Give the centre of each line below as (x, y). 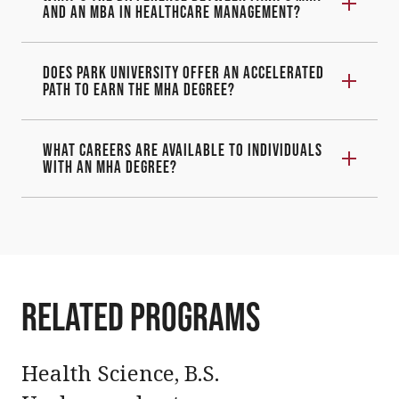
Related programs (141, 316)
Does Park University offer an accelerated (183, 72)
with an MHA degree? (110, 167)
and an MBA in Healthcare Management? (172, 12)
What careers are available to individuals (183, 150)
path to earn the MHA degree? (139, 89)
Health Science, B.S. (120, 372)
